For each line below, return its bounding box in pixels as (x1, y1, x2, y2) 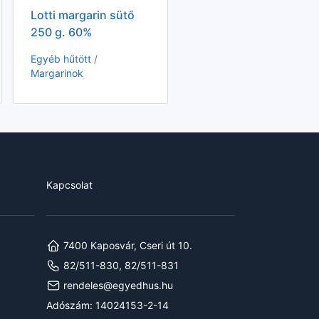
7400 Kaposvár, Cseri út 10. (61, 239, 192, 252)
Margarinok (31, 67, 84, 80)
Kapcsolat (46, 179, 93, 192)
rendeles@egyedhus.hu (61, 279, 173, 292)
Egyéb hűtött (31, 53, 95, 66)
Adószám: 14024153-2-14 (46, 299, 169, 312)
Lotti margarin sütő (31, 8, 135, 23)
